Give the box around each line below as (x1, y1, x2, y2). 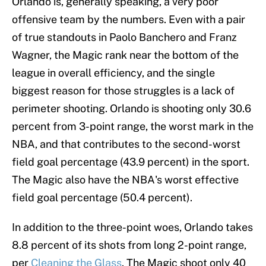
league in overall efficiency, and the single (12, 66, 215, 80)
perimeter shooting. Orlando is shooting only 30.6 (12, 102, 251, 115)
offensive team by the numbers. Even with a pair (12, 13, 245, 26)
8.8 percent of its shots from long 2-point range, (12, 239, 246, 252)
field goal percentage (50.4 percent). (12, 191, 192, 204)
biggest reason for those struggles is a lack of (12, 84, 235, 97)
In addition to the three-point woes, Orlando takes (12, 221, 253, 234)
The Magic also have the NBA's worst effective (12, 173, 239, 186)
